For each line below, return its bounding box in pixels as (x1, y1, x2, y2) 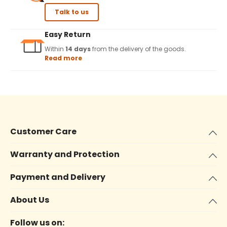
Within (45, 44, 65, 53)
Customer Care (10, 125, 77, 137)
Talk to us (55, 7, 89, 16)
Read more (45, 53, 82, 62)
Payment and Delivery (10, 171, 105, 183)
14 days (65, 44, 91, 53)
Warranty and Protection (10, 148, 120, 160)
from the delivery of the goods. (91, 44, 186, 53)
